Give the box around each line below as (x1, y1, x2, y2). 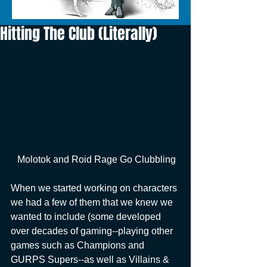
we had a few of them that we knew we (11, 197, 175, 207)
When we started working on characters (11, 182, 179, 193)
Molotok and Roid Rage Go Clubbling (17, 154, 176, 164)
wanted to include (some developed (11, 211, 163, 222)
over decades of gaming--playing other (11, 225, 175, 236)
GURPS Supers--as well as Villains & (11, 254, 172, 265)
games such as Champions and (11, 240, 147, 250)
